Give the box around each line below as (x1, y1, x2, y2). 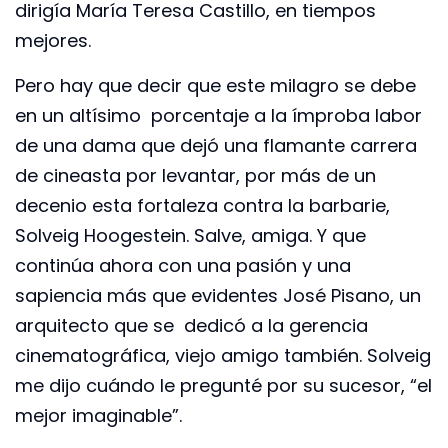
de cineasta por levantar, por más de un (15, 162, 376, 188)
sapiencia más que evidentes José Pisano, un (15, 282, 421, 308)
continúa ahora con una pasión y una (15, 252, 351, 278)
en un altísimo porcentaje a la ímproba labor (15, 102, 422, 128)
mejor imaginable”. (15, 402, 182, 428)
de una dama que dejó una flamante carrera (15, 132, 417, 158)
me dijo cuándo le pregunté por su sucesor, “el (15, 372, 432, 398)
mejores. (15, 28, 91, 54)
